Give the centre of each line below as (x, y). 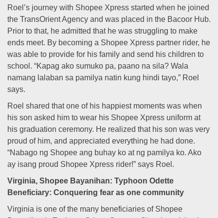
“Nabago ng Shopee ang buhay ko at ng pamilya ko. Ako (104, 153)
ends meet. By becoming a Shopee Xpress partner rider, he (109, 43)
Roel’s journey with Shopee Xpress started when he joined (108, 8)
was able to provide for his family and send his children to (106, 54)
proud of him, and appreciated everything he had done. (101, 141)
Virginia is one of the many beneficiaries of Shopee (95, 209)
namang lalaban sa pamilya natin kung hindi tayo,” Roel (103, 78)
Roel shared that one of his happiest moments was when (105, 106)
